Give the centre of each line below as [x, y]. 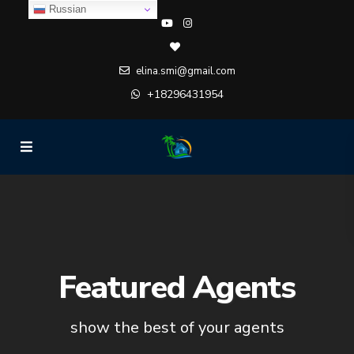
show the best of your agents [177, 327]
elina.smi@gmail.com [184, 71]
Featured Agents [177, 287]
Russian [66, 9]
